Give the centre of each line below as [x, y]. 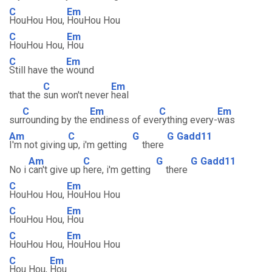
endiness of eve [124, 120]
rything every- [188, 120]
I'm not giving [39, 145]
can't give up [56, 170]
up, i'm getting [99, 145]
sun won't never [77, 95]
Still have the [38, 70]
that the [26, 95]
